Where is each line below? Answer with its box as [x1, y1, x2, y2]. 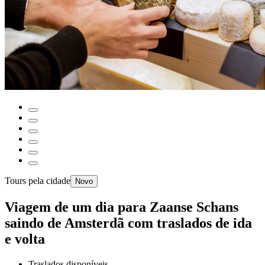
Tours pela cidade [5, 176, 70, 186]
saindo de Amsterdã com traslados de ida [5, 215, 252, 231]
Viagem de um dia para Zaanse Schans [5, 199, 238, 215]
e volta [5, 231, 45, 247]
